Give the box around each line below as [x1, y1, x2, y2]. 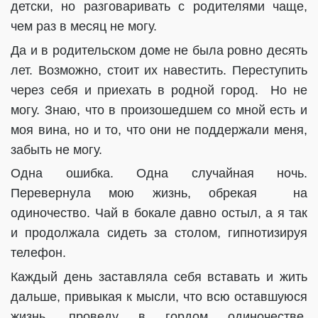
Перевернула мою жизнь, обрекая [11, 186, 275, 201]
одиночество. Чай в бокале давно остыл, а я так [11, 206, 307, 221]
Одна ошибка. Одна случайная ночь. [11, 166, 307, 181]
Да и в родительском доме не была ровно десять [11, 43, 307, 57]
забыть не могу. [11, 142, 102, 157]
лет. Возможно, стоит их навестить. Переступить [11, 62, 307, 77]
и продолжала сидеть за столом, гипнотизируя [11, 226, 307, 241]
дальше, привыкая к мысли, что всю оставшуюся [11, 289, 307, 304]
